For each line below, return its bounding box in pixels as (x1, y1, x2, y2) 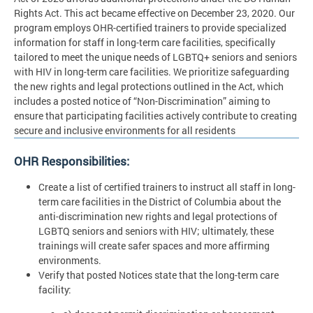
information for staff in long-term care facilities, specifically (14, 35, 275, 49)
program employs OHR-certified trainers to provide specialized (14, 20, 286, 34)
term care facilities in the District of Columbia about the (38, 194, 281, 208)
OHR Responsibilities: (14, 152, 129, 169)
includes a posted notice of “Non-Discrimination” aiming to (14, 94, 270, 108)
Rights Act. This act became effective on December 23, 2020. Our (14, 6, 295, 20)
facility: (38, 282, 71, 296)
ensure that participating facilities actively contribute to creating (14, 108, 297, 122)
